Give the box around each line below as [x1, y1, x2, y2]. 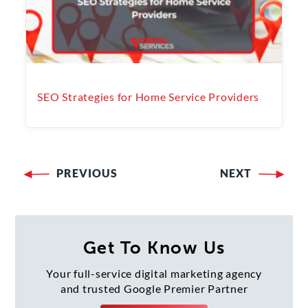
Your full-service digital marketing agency [46, 266, 262, 280]
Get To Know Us [82, 236, 225, 258]
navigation [23, 198, 142, 223]
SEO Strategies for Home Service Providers [37, 89, 260, 103]
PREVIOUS [56, 166, 118, 179]
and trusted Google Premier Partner [60, 281, 248, 295]
